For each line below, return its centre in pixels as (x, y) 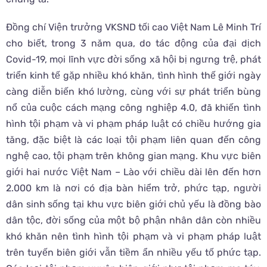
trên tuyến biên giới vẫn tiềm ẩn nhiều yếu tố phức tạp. (133, 253)
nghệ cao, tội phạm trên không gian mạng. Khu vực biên (133, 156)
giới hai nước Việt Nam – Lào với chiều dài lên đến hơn (133, 172)
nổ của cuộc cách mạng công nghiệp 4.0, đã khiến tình (133, 108)
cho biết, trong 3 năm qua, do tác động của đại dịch (133, 44)
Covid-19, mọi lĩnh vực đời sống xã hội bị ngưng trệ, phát (133, 60)
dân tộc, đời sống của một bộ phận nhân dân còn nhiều (133, 221)
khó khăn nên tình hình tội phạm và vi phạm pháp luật (133, 237)
